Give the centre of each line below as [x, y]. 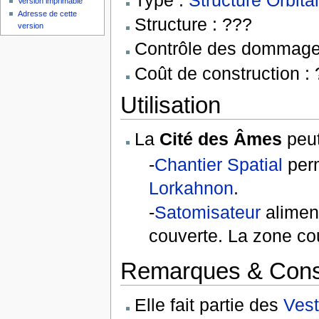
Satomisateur [208, 212]
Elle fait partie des [209, 305]
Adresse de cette [48, 14]
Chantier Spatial [219, 164]
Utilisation [170, 105]
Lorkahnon [192, 188]
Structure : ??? [193, 25]
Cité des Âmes [220, 139]
